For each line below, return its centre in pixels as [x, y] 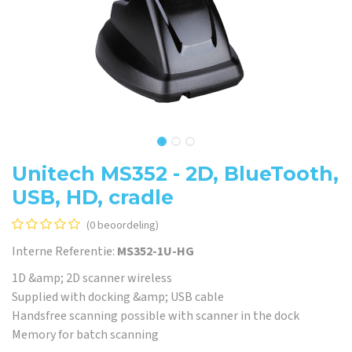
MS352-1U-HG [156, 251]
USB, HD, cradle [93, 197]
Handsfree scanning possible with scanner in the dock [156, 316]
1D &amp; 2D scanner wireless [92, 278]
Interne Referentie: [64, 251]
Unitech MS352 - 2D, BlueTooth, [175, 174]
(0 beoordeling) [123, 225]
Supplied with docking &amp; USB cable [118, 297]
